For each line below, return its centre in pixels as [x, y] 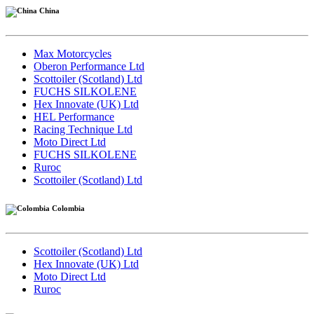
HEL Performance [74, 117]
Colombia [67, 209]
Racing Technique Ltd [83, 130]
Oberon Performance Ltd [89, 67]
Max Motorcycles [73, 54]
